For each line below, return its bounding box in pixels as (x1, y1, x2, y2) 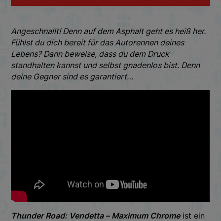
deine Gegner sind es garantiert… (11, 71, 134, 81)
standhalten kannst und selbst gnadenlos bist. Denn (11, 60, 200, 70)
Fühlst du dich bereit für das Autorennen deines (11, 37, 184, 47)
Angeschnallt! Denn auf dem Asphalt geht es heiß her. (11, 26, 206, 36)
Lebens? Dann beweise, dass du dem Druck (11, 48, 170, 59)
